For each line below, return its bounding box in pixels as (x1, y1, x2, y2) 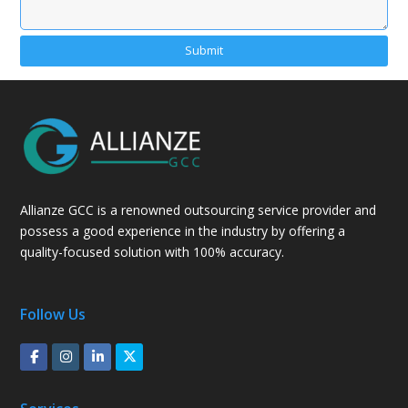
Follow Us (20, 303, 87, 324)
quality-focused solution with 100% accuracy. (20, 242, 285, 260)
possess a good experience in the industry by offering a (20, 221, 346, 240)
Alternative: (20, 67, 87, 86)
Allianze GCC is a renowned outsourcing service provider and (20, 200, 377, 219)
